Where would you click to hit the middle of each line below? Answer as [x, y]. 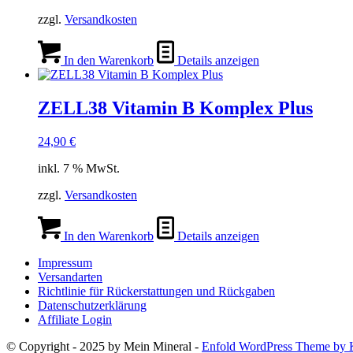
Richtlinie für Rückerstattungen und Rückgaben [156, 291]
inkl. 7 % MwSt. [79, 168]
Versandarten [70, 277]
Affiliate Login [75, 319]
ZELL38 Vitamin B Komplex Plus [175, 108]
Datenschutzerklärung [92, 305]
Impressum [65, 262]
